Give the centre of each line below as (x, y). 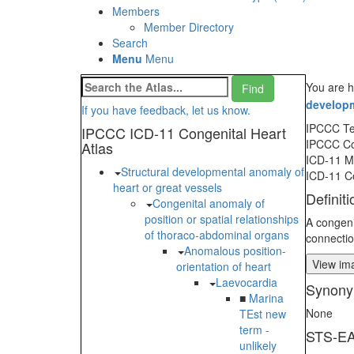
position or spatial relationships (222, 219)
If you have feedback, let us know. (166, 110)
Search (130, 43)
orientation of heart (224, 267)
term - (254, 330)
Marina (266, 298)
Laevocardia (247, 282)
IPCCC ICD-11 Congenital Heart (184, 133)
